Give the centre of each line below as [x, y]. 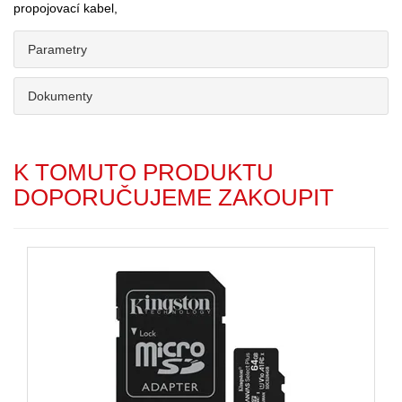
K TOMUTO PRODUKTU [144, 173]
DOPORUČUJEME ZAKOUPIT [174, 198]
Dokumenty [60, 96]
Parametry [57, 50]
